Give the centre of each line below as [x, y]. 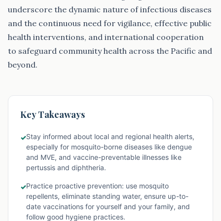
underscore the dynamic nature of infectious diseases [110, 9]
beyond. [23, 65]
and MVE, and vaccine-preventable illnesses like [104, 157]
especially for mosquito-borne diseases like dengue [109, 147]
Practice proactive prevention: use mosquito [97, 186]
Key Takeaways [53, 114]
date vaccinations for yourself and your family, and [108, 206]
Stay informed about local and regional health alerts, [110, 136]
